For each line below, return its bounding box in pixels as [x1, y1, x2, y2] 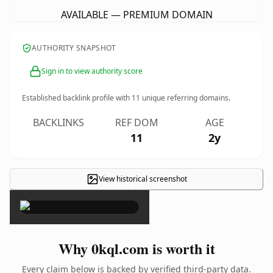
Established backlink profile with [22, 93, 132, 103]
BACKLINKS [33, 116, 84, 129]
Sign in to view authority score [41, 66, 143, 76]
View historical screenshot [98, 174, 187, 184]
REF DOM [115, 116, 158, 129]
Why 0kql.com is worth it [58, 238, 215, 259]
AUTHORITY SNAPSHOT [32, 43, 116, 53]
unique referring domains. [140, 93, 230, 103]
